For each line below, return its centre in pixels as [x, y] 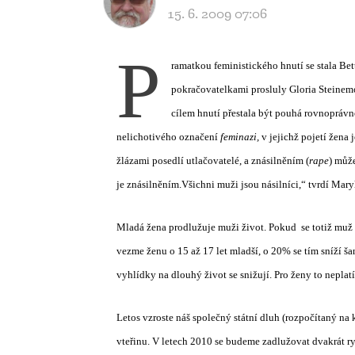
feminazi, [241, 137]
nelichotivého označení [168, 137]
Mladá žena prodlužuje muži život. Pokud [206, 227]
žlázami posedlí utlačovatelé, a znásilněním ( [213, 160]
